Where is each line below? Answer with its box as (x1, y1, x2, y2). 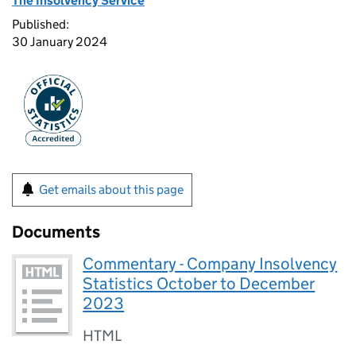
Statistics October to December (83, 273, 315, 294)
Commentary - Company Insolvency (83, 253, 338, 274)
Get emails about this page (39, 182, 184, 197)
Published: (12, 17, 69, 32)
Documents (12, 222, 100, 242)
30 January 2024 (12, 34, 107, 49)
